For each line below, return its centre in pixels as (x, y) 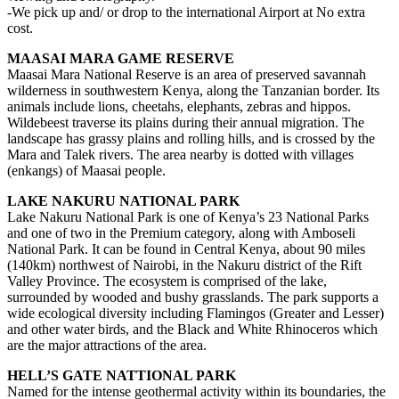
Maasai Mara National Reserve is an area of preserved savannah (187, 74)
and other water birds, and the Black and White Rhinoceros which (192, 329)
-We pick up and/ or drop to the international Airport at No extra (186, 12)
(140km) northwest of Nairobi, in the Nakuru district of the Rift (184, 265)
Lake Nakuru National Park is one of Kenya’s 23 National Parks (188, 216)
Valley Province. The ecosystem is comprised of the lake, (167, 281)
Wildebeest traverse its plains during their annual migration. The (186, 122)
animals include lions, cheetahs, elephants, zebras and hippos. (179, 106)
